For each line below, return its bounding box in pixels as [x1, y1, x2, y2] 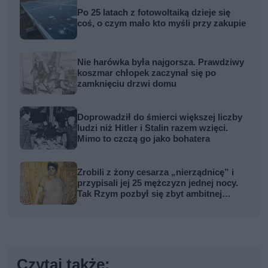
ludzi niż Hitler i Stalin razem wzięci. [77, 122, 229, 133]
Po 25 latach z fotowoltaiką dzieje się [77, 7, 231, 18]
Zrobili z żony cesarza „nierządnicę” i [77, 166, 234, 178]
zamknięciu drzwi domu [77, 78, 177, 89]
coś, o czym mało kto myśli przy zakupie [77, 17, 246, 29]
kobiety [77, 199, 108, 210]
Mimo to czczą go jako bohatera [77, 133, 211, 144]
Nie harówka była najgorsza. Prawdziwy [77, 56, 245, 68]
